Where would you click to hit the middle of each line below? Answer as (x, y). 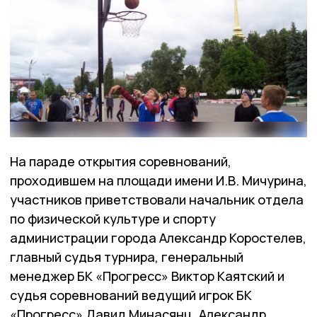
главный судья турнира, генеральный (127, 257)
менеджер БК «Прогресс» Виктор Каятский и (147, 276)
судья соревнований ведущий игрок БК (131, 295)
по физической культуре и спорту (113, 219)
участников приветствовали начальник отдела (157, 200)
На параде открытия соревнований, (121, 162)
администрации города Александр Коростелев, (158, 238)
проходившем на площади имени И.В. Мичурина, (158, 181)
